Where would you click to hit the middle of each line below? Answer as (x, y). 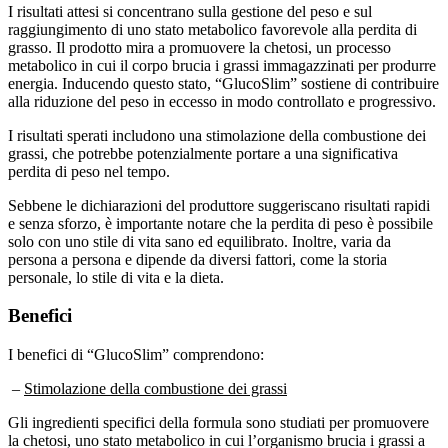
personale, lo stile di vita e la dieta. (116, 259)
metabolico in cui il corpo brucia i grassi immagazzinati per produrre (222, 47)
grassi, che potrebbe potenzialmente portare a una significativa (203, 135)
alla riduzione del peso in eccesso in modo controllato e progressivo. (222, 83)
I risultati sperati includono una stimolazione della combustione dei (217, 117)
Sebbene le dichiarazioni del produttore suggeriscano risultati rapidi (219, 187)
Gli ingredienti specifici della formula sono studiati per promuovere (218, 404)
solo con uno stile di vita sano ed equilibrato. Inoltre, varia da (199, 223)
